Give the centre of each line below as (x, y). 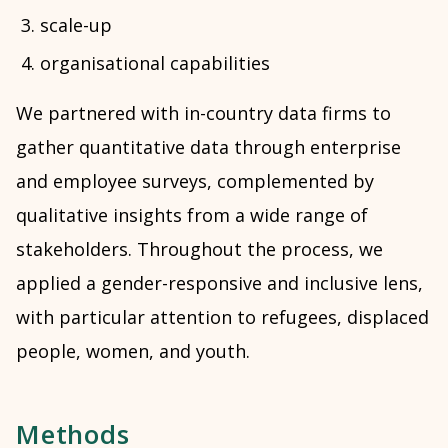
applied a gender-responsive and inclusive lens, (219, 282)
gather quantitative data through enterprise (208, 146)
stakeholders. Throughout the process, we (199, 248)
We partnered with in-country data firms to (203, 112)
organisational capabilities (155, 62)
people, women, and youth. (133, 350)
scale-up (76, 24)
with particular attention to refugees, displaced (222, 316)
